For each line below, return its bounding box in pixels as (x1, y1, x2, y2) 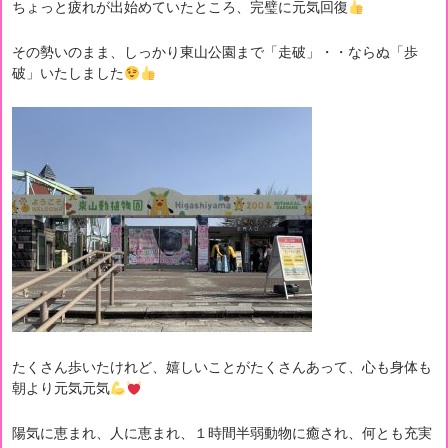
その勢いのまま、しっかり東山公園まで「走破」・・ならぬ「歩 (12, 43, 418, 61)
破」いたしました (12, 64, 124, 82)
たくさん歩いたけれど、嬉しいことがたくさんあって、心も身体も (12, 358, 432, 376)
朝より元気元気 (12, 379, 110, 397)
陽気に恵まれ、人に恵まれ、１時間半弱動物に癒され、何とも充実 (12, 424, 432, 442)
